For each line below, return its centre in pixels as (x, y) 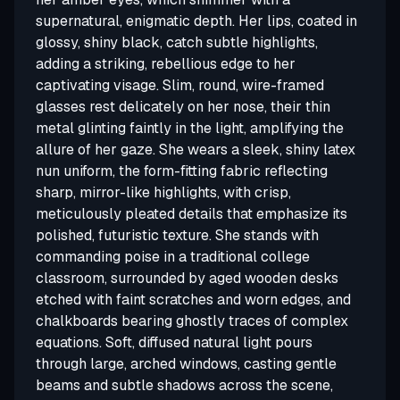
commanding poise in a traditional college (173, 257)
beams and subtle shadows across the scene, (184, 385)
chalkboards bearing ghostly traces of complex (192, 321)
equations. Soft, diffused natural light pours (174, 342)
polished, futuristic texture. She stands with (177, 235)
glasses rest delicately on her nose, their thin (183, 107)
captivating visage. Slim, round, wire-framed (180, 85)
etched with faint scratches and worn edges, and (193, 300)
